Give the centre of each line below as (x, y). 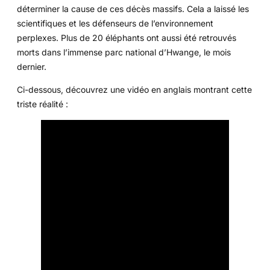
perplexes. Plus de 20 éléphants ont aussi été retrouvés (127, 37)
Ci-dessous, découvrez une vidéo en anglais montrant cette (134, 89)
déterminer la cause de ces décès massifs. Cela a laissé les (133, 8)
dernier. (32, 66)
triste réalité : (42, 104)
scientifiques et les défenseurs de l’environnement (115, 23)
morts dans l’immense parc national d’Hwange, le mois (124, 52)
